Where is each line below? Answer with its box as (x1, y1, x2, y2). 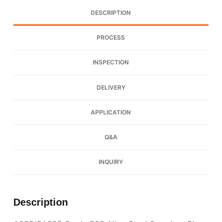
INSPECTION (93, 58, 129, 66)
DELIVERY (96, 83, 125, 91)
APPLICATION (91, 108, 131, 116)
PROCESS (97, 34, 125, 42)
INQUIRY (99, 158, 123, 166)
